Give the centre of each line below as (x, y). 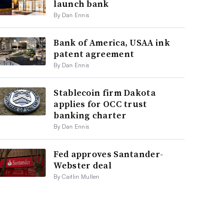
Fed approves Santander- (109, 154)
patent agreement (94, 54)
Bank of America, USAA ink (112, 42)
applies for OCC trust (100, 104)
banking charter (90, 115)
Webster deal (82, 165)
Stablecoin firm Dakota (105, 92)
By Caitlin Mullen (77, 176)
